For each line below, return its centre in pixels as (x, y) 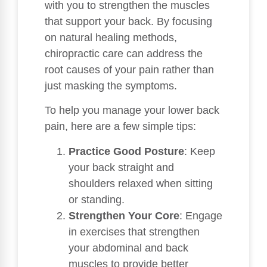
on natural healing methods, (111, 37)
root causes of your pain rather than (129, 69)
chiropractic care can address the (124, 53)
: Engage (201, 215)
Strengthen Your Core (124, 215)
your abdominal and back (128, 248)
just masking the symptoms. (111, 86)
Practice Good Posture (126, 151)
